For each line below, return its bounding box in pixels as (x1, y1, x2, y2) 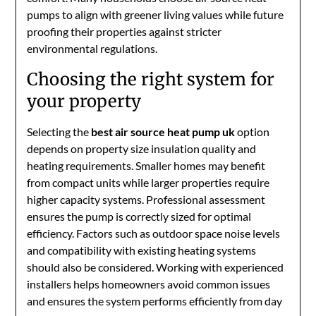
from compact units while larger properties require (27, 176, 270, 189)
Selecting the (27, 125, 92, 138)
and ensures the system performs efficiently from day (27, 294, 283, 308)
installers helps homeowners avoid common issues (27, 277, 271, 291)
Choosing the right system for (27, 68, 275, 90)
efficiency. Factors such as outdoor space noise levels (27, 226, 281, 240)
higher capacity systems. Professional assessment (27, 193, 266, 206)
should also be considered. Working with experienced (27, 260, 284, 274)
